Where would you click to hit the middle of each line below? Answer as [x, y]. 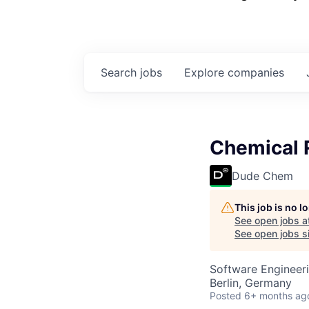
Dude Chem [262, 176]
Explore [206, 72]
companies [256, 72]
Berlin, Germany [251, 283]
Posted [226, 296]
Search [120, 72]
